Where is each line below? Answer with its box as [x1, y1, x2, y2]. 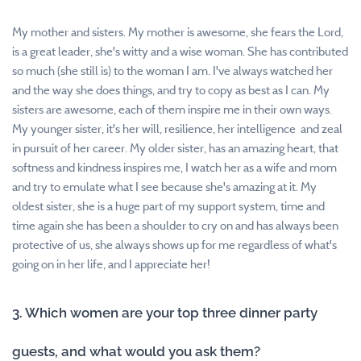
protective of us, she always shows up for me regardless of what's [12, 237, 337, 252]
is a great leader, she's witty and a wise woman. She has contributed [12, 44, 348, 59]
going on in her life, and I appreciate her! [12, 256, 213, 272]
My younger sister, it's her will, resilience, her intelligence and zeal [12, 121, 342, 136]
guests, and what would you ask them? [12, 342, 260, 359]
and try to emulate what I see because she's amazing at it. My [12, 179, 317, 194]
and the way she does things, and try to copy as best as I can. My [12, 82, 330, 98]
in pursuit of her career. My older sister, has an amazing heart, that [12, 140, 338, 156]
